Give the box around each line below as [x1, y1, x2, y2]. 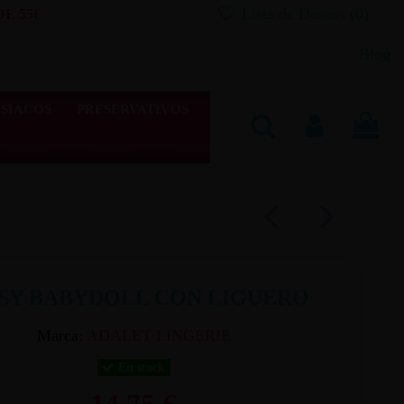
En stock [115, 361, 166, 375]
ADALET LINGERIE [86, 326, 231, 344]
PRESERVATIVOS [76, 101, 188, 116]
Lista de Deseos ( [237, 5, 355, 23]
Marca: [36, 326, 83, 344]
